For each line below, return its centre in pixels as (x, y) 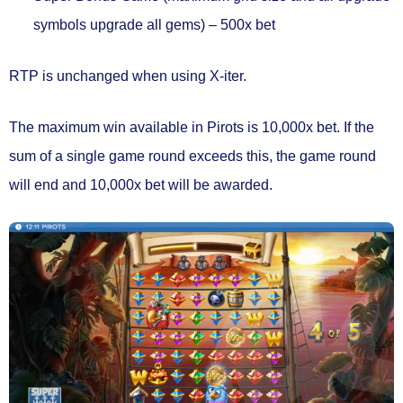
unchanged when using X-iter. (152, 76)
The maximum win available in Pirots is (135, 127)
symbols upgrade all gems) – (125, 24)
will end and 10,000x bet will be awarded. (141, 184)
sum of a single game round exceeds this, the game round (193, 156)
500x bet (246, 24)
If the (357, 127)
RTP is (33, 76)
